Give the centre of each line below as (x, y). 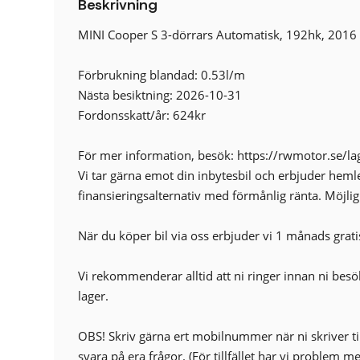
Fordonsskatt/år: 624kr (142, 115)
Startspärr (138, 73)
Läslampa (137, 12)
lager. (94, 296)
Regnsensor (143, 33)
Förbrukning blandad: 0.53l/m (162, 75)
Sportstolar (141, 53)
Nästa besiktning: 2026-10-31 (160, 95)
